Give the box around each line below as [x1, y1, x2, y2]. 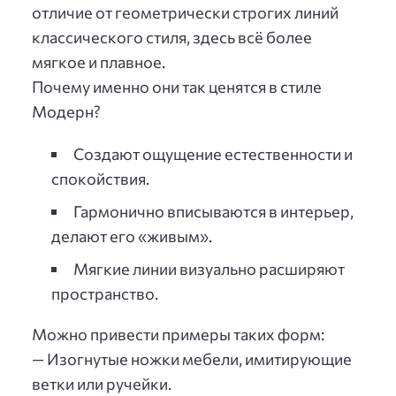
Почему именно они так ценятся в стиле [32, 76, 322, 96]
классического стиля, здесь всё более [32, 27, 312, 47]
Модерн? [32, 101, 101, 121]
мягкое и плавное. [32, 51, 165, 72]
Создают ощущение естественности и [72, 143, 353, 164]
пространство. [50, 283, 158, 303]
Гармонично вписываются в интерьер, [72, 201, 354, 221]
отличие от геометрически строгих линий [32, 2, 339, 22]
